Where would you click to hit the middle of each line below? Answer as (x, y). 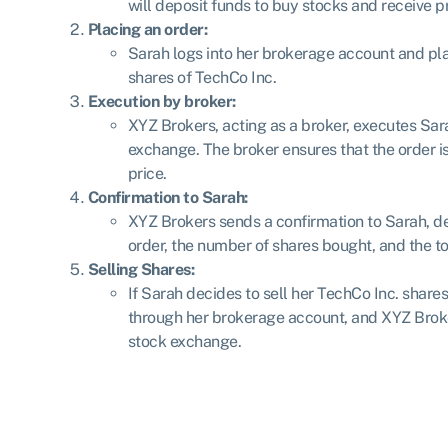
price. (147, 174)
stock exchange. (184, 342)
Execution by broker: (161, 102)
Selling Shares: (140, 270)
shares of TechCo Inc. (201, 78)
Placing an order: (147, 30)
